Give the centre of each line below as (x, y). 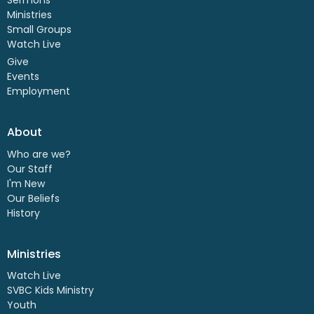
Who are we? (39, 154)
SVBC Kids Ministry (50, 291)
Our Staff (30, 169)
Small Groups (39, 29)
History (23, 213)
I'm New (26, 183)
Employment (39, 91)
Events (23, 77)
